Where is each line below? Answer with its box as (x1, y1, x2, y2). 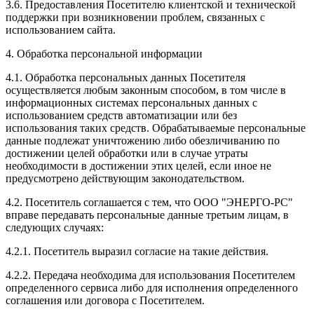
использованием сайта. (6, 24, 116, 36)
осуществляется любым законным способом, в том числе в (6, 84, 286, 97)
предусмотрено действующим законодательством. (6, 172, 245, 185)
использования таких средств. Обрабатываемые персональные (6, 122, 306, 135)
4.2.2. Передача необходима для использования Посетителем (6, 269, 295, 282)
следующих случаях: (6, 221, 104, 234)
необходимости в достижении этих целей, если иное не (6, 160, 271, 172)
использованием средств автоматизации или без (6, 109, 237, 122)
